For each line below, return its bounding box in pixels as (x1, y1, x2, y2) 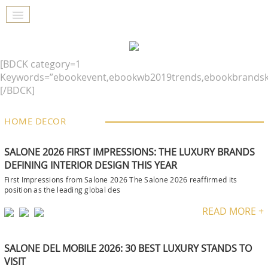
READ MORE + (202, 205, 264, 218)
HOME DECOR (4, 115, 66, 127)
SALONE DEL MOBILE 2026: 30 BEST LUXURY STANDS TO (4, 242, 252, 255)
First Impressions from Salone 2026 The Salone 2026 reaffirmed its (4, 175, 237, 184)
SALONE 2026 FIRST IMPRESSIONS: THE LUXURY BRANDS (4, 145, 255, 159)
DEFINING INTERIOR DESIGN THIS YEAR (4, 159, 177, 172)
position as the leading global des (4, 185, 121, 194)
